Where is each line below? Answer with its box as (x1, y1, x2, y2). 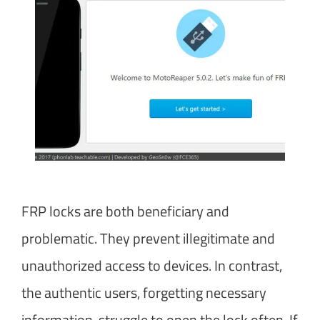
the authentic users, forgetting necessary (21, 281, 266, 304)
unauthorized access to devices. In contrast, (21, 254, 282, 276)
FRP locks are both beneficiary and (21, 199, 229, 222)
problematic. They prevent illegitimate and (21, 226, 275, 249)
